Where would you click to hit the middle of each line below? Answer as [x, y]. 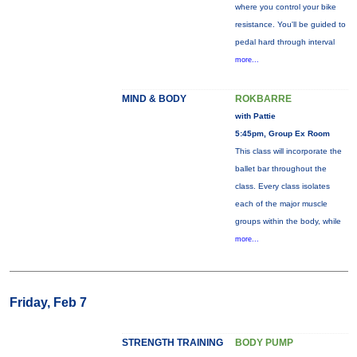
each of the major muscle [281, 204]
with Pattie [255, 116]
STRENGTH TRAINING [172, 343]
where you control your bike [285, 7]
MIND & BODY [154, 99]
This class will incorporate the [288, 151]
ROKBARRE [263, 99]
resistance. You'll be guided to [290, 24]
